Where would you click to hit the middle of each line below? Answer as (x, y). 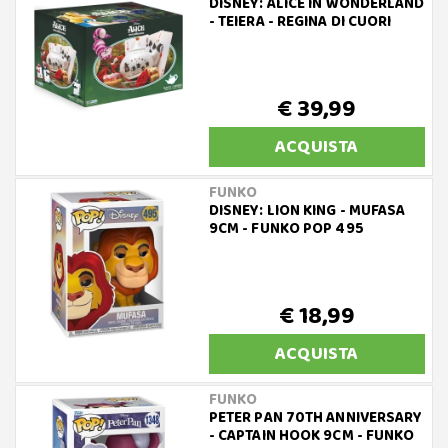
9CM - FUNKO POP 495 (286, 229)
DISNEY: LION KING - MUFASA (307, 211)
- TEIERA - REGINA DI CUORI (300, 22)
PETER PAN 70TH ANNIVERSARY (315, 418)
